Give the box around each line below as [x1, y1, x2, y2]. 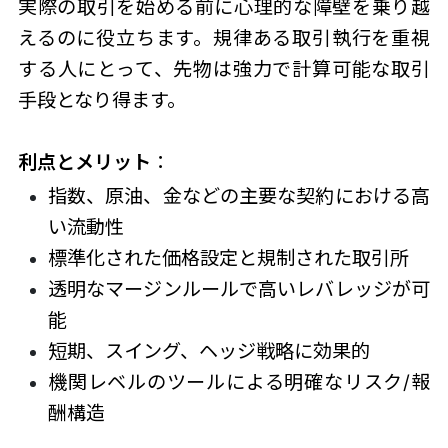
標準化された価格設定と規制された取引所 [47, 246, 409, 271]
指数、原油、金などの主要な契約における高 [47, 184, 431, 209]
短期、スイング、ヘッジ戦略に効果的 [47, 339, 370, 364]
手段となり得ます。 [17, 87, 186, 112]
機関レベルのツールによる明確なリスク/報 [47, 370, 431, 395]
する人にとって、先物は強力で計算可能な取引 [17, 56, 431, 81]
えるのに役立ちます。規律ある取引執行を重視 [17, 25, 431, 50]
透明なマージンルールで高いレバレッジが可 [47, 277, 431, 302]
